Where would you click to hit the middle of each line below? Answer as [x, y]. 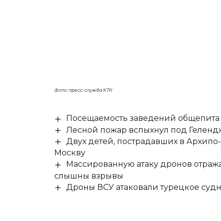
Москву [70, 153]
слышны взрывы [89, 176]
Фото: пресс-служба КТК [84, 90]
